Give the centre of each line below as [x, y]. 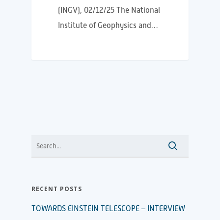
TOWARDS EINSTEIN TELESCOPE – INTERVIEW [108, 209]
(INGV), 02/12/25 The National [109, 10]
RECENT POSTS [57, 189]
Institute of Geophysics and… [108, 25]
